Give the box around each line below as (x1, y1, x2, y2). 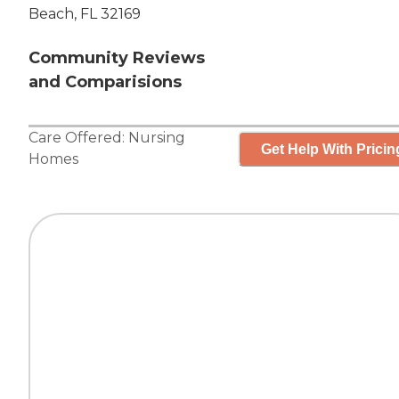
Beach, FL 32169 (28, 5, 141, 23)
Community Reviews (28, 48, 205, 69)
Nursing (128, 129, 185, 147)
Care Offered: (28, 129, 128, 147)
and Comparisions (28, 72, 182, 93)
